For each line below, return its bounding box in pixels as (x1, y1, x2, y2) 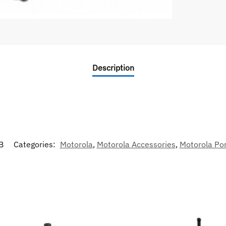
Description (92, 63, 134, 73)
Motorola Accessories (96, 139, 176, 149)
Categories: (13, 139, 58, 149)
